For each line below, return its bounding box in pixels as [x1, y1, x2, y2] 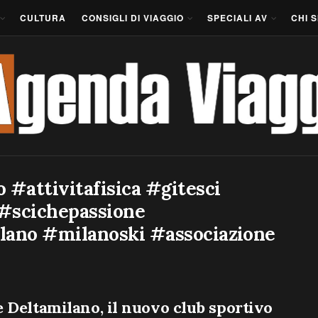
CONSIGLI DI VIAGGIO [82, 11, 184, 24]
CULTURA [20, 11, 66, 24]
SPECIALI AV [207, 11, 268, 24]
